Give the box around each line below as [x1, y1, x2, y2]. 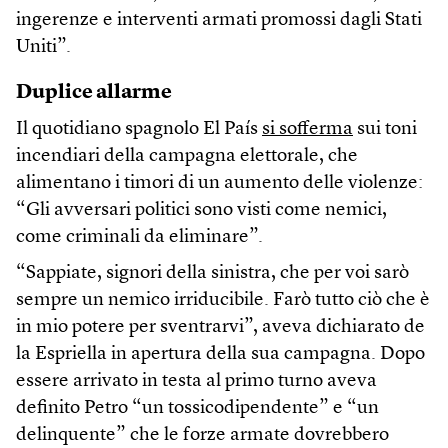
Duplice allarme [16, 83, 172, 104]
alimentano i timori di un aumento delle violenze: [16, 174, 423, 194]
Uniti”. [16, 38, 71, 58]
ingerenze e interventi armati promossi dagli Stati [16, 11, 422, 31]
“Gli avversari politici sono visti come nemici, [16, 201, 387, 221]
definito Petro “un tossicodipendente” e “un [16, 399, 379, 419]
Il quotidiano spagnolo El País [16, 120, 262, 140]
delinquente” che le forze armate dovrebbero [16, 426, 389, 446]
